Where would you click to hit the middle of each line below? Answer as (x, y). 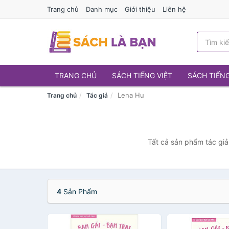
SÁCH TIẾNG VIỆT (142, 75)
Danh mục (102, 9)
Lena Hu (131, 95)
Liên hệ (174, 9)
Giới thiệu (140, 9)
